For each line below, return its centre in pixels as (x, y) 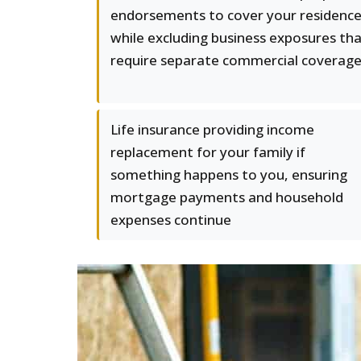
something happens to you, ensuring (229, 174)
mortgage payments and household (227, 197)
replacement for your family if (208, 152)
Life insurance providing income (212, 129)
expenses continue (171, 220)
